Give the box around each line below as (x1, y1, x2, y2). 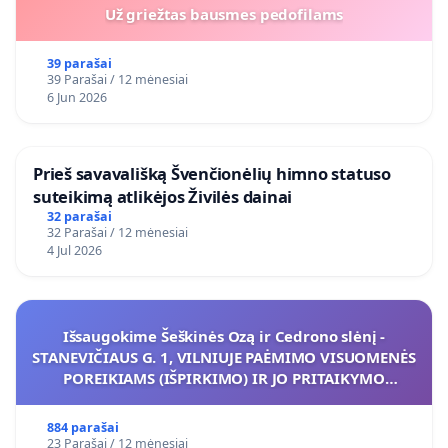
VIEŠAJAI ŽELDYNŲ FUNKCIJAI (116, 389, 332, 410)
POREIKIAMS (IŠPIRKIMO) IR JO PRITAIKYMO (63, 368, 385, 389)
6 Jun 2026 (46, 88, 107, 106)
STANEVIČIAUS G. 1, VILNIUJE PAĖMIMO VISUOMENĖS (32, 347, 416, 368)
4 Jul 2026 (46, 242, 102, 260)
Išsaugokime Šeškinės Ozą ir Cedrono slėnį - (62, 326, 386, 347)
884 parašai (46, 419, 119, 437)
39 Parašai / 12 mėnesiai (46, 70, 188, 88)
